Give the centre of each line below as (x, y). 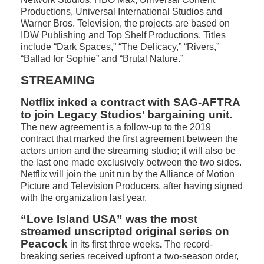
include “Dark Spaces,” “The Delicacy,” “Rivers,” (120, 47)
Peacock (44, 244)
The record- (189, 244)
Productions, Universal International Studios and (121, 11)
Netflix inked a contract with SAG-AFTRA (130, 102)
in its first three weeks (114, 244)
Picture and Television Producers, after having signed (132, 186)
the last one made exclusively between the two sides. (131, 162)
